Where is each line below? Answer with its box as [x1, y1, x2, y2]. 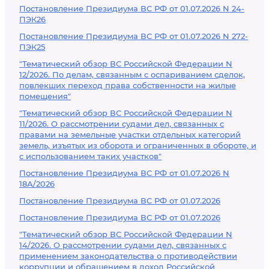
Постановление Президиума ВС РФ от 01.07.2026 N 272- [19, 31, 248, 41]
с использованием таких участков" [19, 151, 162, 161]
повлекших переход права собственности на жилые [19, 80, 236, 90]
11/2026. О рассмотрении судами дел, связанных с [19, 119, 224, 128]
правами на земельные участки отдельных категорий [19, 130, 241, 139]
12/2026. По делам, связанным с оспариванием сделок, [19, 70, 245, 79]
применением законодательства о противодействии [19, 251, 237, 261]
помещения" [19, 91, 71, 101]
